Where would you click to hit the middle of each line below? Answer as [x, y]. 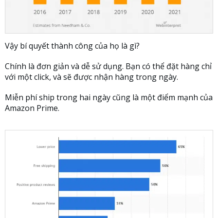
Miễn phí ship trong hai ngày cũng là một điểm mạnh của [109, 97]
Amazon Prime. [32, 108]
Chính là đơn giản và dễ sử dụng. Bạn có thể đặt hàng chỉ [108, 66]
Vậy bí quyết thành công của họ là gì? [72, 45]
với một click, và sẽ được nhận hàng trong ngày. [91, 77]
